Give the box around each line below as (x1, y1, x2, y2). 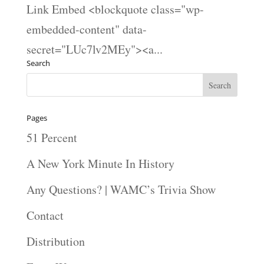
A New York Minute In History (26, 156, 174, 171)
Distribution (26, 233, 85, 249)
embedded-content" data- (26, 21, 147, 37)
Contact (26, 207, 64, 223)
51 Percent (26, 130, 77, 146)
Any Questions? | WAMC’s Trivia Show (26, 181, 216, 197)
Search (26, 58, 50, 68)
